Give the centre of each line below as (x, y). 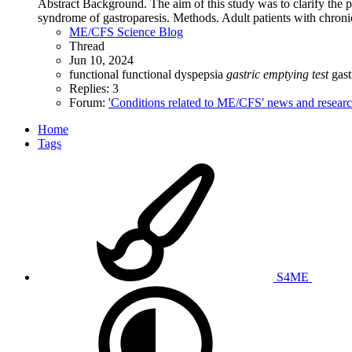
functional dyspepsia (174, 74)
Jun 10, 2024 (101, 60)
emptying (286, 74)
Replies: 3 (94, 88)
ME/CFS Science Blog (126, 31)
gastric (243, 74)
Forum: (89, 102)
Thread (87, 46)
